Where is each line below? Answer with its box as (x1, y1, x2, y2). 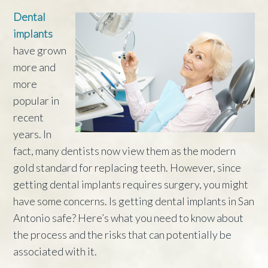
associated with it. (13, 244, 98, 258)
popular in (13, 93, 60, 107)
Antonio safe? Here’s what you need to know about (13, 211, 244, 224)
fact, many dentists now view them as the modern (13, 144, 236, 157)
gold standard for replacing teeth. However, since (13, 160, 242, 174)
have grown (13, 43, 67, 57)
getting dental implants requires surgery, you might (13, 177, 249, 191)
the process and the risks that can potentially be (13, 227, 232, 241)
